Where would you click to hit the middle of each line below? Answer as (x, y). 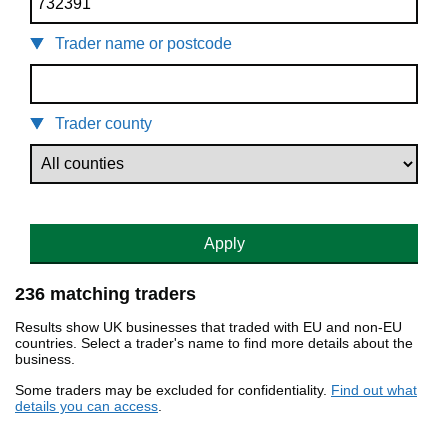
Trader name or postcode (143, 44)
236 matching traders (105, 294)
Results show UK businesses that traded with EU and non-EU (208, 327)
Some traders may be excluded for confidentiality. (173, 390)
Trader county (103, 124)
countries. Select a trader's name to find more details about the (214, 343)
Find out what (374, 390)
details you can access (86, 406)
